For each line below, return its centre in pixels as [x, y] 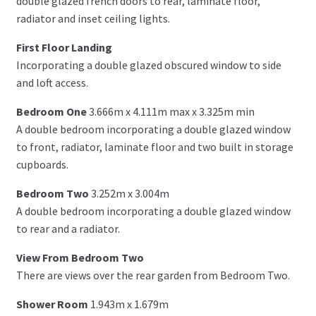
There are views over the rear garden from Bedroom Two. [153, 275]
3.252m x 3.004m [130, 194]
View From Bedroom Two [80, 258]
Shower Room [52, 304]
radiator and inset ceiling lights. [93, 19]
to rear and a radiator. [68, 229]
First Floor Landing [64, 48]
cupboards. [42, 165]
